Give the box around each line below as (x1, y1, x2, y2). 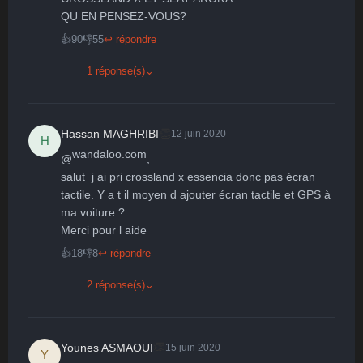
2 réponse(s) (87, 279, 145, 291)
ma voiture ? (61, 206, 128, 219)
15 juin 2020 (165, 342, 220, 353)
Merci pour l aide (61, 224, 147, 237)
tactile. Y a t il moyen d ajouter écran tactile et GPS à (61, 188, 331, 201)
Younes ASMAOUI (61, 340, 153, 354)
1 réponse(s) (87, 65, 145, 77)
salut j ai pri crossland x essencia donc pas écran (61, 170, 315, 183)
